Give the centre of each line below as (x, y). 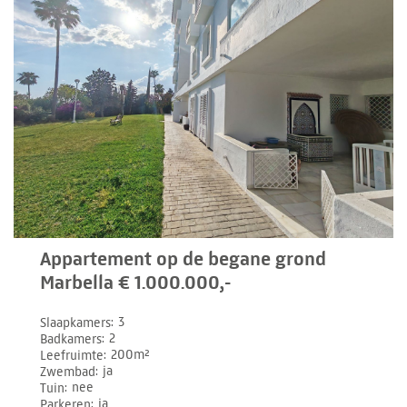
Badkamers (71, 339)
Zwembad (68, 372)
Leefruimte (72, 355)
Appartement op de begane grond (184, 258)
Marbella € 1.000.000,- (136, 282)
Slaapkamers (76, 323)
